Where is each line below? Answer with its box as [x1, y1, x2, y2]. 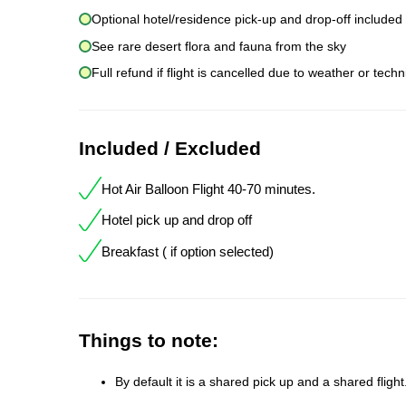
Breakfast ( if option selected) [101, 243, 274, 259]
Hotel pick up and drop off [101, 212, 252, 228]
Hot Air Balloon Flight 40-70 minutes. [101, 180, 315, 197]
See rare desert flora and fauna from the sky [92, 38, 346, 53]
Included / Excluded [79, 138, 261, 159]
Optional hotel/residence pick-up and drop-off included [92, 12, 402, 27]
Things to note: [79, 329, 218, 351]
